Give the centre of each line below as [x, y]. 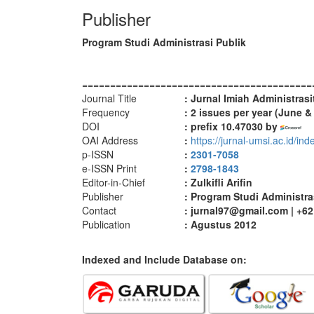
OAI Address [110, 140]
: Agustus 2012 [220, 224]
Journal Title [109, 98]
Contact [99, 210]
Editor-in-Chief [114, 182]
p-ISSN [98, 154]
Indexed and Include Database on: [166, 259]
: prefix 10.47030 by [232, 126]
